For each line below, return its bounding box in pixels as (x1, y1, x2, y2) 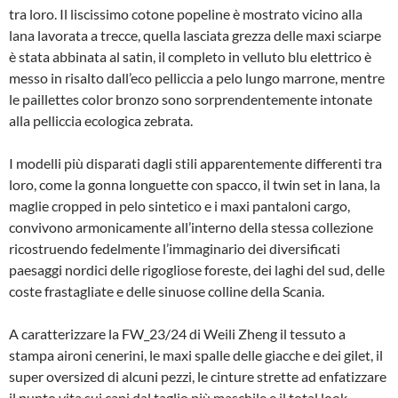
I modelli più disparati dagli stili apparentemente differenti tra (9, 155, 382, 171)
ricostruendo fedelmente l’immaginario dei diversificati (9, 240, 340, 257)
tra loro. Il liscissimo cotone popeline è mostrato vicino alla (9, 5, 362, 22)
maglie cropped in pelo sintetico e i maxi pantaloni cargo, (9, 197, 350, 214)
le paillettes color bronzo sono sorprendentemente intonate (9, 91, 372, 107)
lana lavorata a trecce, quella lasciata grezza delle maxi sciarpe (9, 27, 381, 44)
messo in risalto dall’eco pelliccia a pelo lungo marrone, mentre (9, 69, 385, 86)
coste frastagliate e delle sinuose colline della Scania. (9, 283, 324, 299)
